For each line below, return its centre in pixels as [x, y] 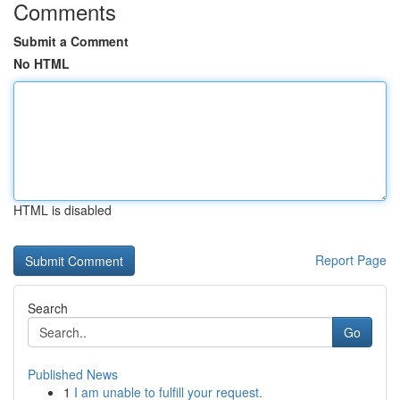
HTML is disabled [62, 210]
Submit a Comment [71, 41]
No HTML [42, 63]
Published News [73, 374]
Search [48, 308]
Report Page [351, 260]
